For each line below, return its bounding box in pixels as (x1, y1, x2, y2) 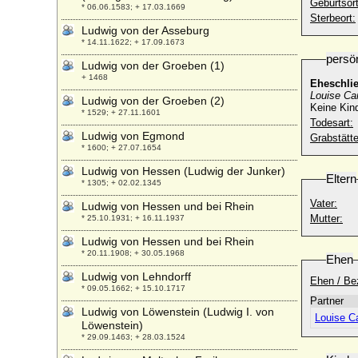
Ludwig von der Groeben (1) (82, 59, 225, 72)
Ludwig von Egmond (82, 129, 185, 142)
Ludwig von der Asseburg (82, 24, 209, 37)
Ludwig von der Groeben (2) (82, 94, 225, 107)
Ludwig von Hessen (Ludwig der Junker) (82, 165, 285, 177)
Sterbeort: (310, 12, 356, 24)
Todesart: (310, 117, 353, 129)
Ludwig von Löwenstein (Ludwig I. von (82, 305, 274, 318)
